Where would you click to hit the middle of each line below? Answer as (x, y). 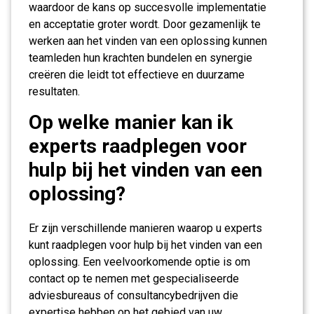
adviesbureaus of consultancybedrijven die (134, 295)
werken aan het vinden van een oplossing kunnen (148, 41)
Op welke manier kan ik (131, 122)
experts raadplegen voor (138, 146)
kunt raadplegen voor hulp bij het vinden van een (145, 245)
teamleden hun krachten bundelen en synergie (141, 58)
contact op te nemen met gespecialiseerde (134, 279)
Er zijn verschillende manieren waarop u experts (145, 228)
